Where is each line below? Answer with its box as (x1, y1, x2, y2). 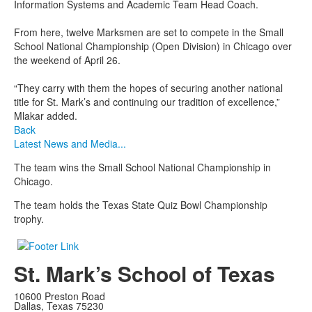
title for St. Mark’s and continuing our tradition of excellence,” (14, 95, 280, 109)
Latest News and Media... (14, 136, 126, 151)
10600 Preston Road (14, 289, 105, 304)
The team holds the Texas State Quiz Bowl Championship (14, 198, 267, 212)
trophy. (14, 212, 44, 226)
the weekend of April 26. (14, 53, 123, 68)
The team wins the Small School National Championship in (14, 160, 271, 175)
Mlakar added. (14, 109, 80, 123)
